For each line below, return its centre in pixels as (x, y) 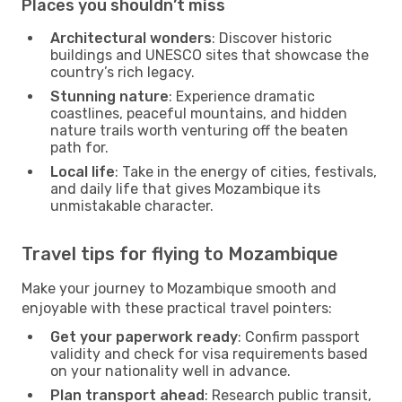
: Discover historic (272, 38)
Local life (83, 171)
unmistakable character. (132, 205)
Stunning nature (109, 96)
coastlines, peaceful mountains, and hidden (199, 113)
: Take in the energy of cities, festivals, (246, 171)
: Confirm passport (299, 336)
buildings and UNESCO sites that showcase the (210, 55)
